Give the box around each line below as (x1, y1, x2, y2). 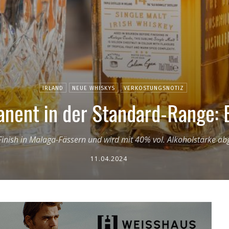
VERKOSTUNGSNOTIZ (124, 84, 184, 91)
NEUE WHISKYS (72, 84, 115, 91)
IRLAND (42, 84, 63, 91)
